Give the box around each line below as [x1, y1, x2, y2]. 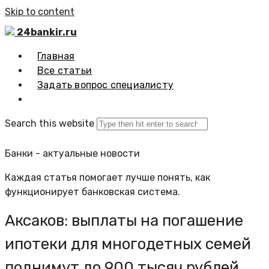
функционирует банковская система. [5, 186, 180, 198]
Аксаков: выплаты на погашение [5, 211, 243, 230]
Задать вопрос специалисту [37, 79, 174, 91]
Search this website [5, 118, 94, 129]
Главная [37, 50, 75, 62]
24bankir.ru [17, 26, 77, 38]
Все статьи [37, 65, 92, 76]
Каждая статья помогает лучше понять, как [5, 172, 210, 183]
